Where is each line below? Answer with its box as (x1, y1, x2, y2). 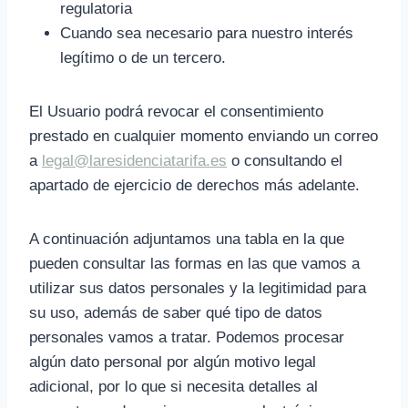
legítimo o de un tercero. (60, 49, 226, 66)
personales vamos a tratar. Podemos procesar (29, 329, 344, 346)
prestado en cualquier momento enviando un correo (29, 127, 378, 145)
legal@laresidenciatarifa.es (42, 152, 227, 169)
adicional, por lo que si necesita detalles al (29, 378, 318, 395)
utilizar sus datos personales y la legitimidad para (29, 280, 366, 297)
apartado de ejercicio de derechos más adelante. (29, 177, 360, 194)
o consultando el (227, 152, 342, 169)
